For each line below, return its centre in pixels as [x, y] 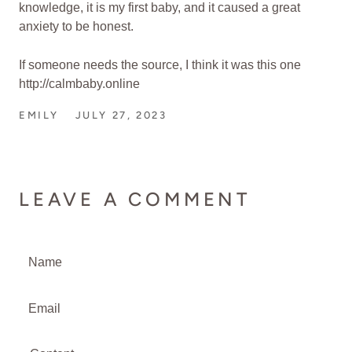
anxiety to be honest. [76, 26]
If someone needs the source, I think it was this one [160, 65]
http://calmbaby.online [79, 84]
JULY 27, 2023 [121, 115]
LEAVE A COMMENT [135, 200]
